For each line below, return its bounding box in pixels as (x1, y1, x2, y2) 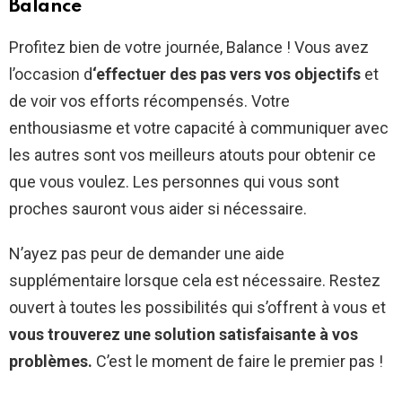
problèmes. (9, 352, 92, 371)
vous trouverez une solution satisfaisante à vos (9, 325, 358, 345)
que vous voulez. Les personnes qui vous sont (9, 172, 339, 192)
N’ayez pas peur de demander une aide (9, 244, 284, 264)
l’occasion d (9, 65, 92, 84)
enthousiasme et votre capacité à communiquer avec (9, 118, 389, 138)
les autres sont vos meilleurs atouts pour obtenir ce (9, 145, 376, 165)
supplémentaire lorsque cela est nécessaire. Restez (9, 271, 380, 291)
